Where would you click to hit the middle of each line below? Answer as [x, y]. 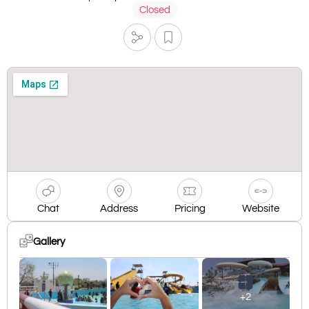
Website [261, 208]
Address [119, 208]
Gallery [49, 242]
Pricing [190, 208]
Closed [154, 10]
